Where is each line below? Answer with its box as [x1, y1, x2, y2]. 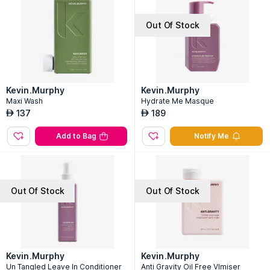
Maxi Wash [6, 96, 43, 105]
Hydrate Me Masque [141, 96, 214, 105]
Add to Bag [56, 131, 96, 140]
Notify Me [194, 131, 229, 140]
